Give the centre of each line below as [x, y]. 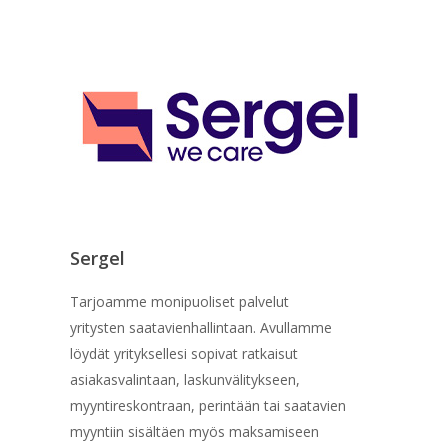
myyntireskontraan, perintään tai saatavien [208, 405]
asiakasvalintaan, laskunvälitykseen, [185, 379]
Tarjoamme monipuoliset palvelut [180, 301]
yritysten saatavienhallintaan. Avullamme [201, 327]
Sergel [98, 257]
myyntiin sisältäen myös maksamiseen [195, 431]
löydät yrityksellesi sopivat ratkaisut [184, 353]
